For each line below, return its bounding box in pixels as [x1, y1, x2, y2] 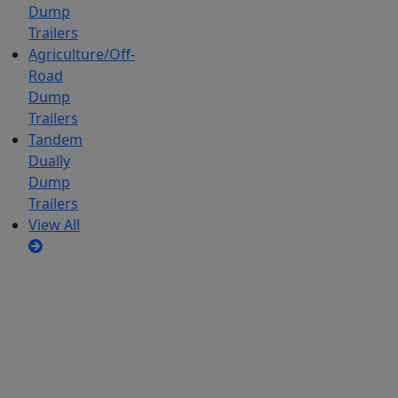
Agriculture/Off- [28, 44, 135, 65]
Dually [28, 151, 70, 171]
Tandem [28, 130, 83, 150]
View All [28, 215, 80, 235]
